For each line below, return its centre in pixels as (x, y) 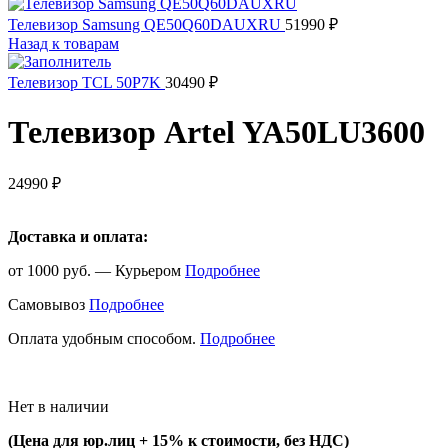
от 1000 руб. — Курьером (96, 271)
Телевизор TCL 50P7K (86, 82)
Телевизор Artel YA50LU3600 (216, 131)
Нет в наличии (58, 407)
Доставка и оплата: (78, 237)
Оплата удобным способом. (104, 339)
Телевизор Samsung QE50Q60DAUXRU (146, 24)
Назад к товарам (63, 43)
